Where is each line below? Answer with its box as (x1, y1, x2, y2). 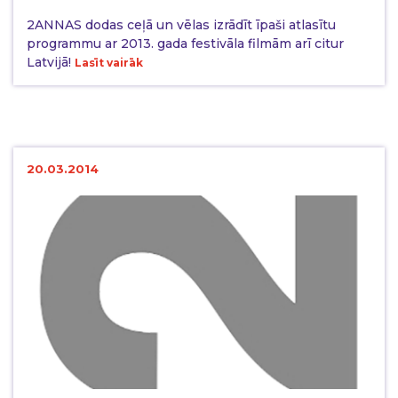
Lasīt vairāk (75, 55, 143, 69)
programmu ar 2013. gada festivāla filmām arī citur (27, 35, 344, 52)
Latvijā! (27, 53, 75, 70)
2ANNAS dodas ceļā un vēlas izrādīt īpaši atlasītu (27, 16, 336, 33)
